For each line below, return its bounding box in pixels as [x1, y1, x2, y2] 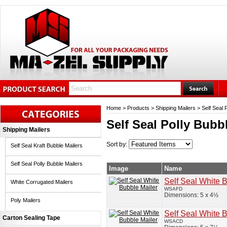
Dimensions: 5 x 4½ [164, 192, 218, 199]
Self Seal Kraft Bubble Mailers [11, 142, 83, 148]
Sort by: [106, 141, 129, 148]
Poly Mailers [11, 197, 41, 203]
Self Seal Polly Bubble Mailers [11, 161, 83, 167]
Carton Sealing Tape [3, 214, 60, 221]
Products [127, 105, 149, 111]
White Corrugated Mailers [11, 179, 73, 185]
